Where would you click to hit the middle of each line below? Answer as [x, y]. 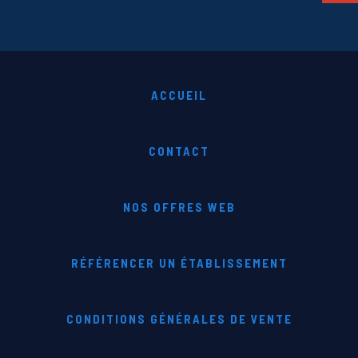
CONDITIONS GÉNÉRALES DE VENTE [179, 319]
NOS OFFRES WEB [179, 207]
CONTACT [179, 151]
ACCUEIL [179, 95]
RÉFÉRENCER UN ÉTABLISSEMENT [179, 263]
